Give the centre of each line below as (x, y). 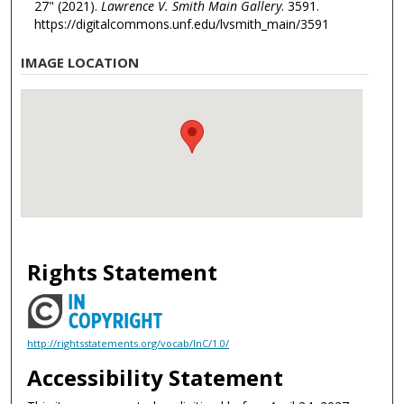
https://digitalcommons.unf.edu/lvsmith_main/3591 (181, 24)
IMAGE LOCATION (80, 62)
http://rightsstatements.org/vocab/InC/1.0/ (129, 344)
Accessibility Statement (156, 377)
